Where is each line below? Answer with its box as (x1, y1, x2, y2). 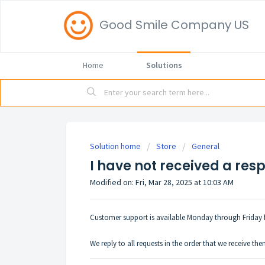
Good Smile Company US (99, 17, 249, 33)
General (192, 141, 219, 151)
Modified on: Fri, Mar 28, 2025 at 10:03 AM (90, 177, 234, 188)
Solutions (146, 60, 182, 70)
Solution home (90, 141, 143, 151)
